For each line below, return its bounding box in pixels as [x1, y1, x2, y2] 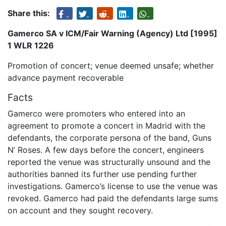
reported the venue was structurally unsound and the [8, 156, 210, 167]
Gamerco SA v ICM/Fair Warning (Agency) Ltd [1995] [8, 28, 217, 38]
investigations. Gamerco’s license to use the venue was [8, 181, 217, 191]
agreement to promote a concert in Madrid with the [8, 120, 205, 131]
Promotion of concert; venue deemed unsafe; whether [8, 60, 214, 71]
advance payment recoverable [8, 72, 124, 83]
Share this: [8, 8, 50, 18]
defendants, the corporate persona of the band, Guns [8, 132, 211, 143]
